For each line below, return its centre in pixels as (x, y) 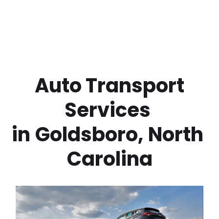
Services (109, 110)
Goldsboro (87, 134)
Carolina (109, 159)
